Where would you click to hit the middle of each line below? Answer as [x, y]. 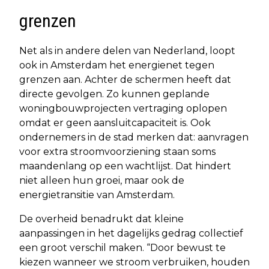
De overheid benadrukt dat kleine [101, 219]
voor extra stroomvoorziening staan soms [117, 152]
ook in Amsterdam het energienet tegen [117, 65]
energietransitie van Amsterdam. [97, 195]
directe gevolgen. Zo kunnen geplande [114, 94]
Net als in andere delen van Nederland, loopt [127, 51]
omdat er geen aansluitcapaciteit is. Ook [115, 123]
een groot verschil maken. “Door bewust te [122, 248]
